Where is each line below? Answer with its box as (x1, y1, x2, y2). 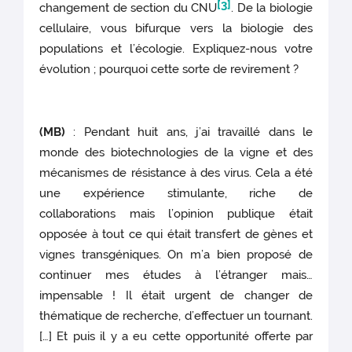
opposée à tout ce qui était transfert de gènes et (39, 227, 313, 242)
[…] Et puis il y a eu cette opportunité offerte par (39, 329, 313, 344)
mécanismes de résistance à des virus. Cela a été (39, 166, 313, 181)
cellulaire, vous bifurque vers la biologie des (39, 21, 313, 36)
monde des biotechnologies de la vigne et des (39, 145, 313, 160)
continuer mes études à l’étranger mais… (39, 268, 313, 283)
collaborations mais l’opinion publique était (39, 207, 313, 222)
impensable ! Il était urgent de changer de (39, 288, 313, 303)
